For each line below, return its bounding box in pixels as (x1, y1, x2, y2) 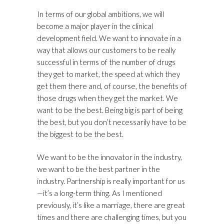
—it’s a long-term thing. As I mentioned (37, 188, 162, 198)
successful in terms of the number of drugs (37, 57, 175, 67)
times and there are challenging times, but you (37, 212, 186, 222)
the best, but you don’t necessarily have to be (37, 117, 186, 127)
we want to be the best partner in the (37, 164, 160, 174)
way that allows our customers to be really (37, 45, 175, 55)
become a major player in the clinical (37, 21, 153, 31)
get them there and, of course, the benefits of (37, 81, 187, 91)
